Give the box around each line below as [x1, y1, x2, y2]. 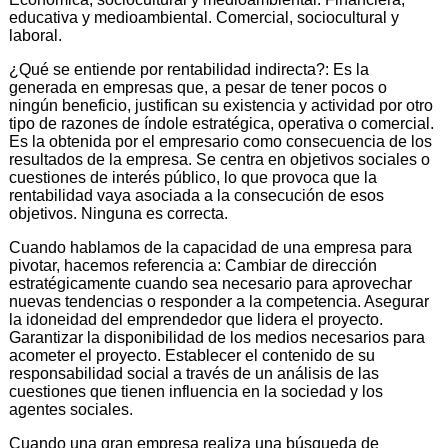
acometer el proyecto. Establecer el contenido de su [9, 346, 375, 364]
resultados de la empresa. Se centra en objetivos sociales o [9, 150, 430, 168]
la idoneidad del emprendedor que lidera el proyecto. [9, 310, 383, 328]
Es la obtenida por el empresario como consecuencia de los [9, 132, 432, 150]
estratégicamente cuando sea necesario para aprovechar [9, 274, 412, 292]
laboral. [9, 26, 62, 44]
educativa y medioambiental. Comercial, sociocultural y [9, 8, 399, 26]
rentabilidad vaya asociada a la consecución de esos [9, 186, 384, 204]
